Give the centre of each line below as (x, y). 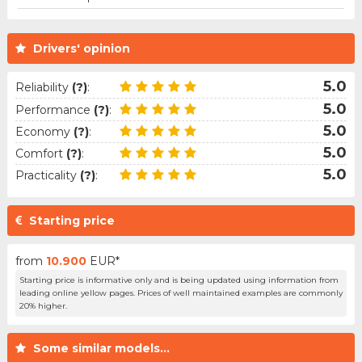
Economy (44, 131)
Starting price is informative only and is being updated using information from (179, 280)
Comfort (40, 153)
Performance (54, 109)
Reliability (43, 88)
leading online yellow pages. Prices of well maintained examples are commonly (181, 293)
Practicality (47, 176)
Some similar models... (101, 349)
